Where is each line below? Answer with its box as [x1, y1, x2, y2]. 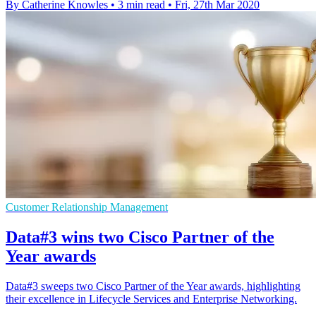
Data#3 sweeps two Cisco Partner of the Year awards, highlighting [6, 280, 300, 293]
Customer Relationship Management [6, 201, 168, 214]
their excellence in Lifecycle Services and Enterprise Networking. [6, 293, 297, 305]
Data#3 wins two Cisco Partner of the [6, 228, 274, 247]
